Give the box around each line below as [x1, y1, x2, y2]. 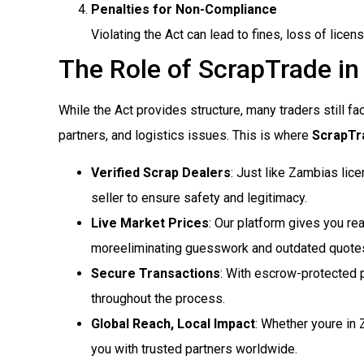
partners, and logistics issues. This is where [58, 128, 312, 144]
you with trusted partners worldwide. [91, 340, 297, 357]
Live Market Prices [91, 214, 209, 231]
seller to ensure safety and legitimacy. [91, 189, 307, 206]
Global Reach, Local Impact [91, 315, 255, 331]
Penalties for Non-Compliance [91, 2, 277, 18]
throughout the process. [91, 290, 225, 306]
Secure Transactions [91, 265, 220, 281]
